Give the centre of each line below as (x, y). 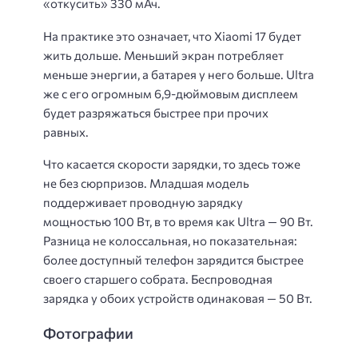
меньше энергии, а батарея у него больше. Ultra (179, 74)
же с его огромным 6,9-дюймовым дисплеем (171, 93)
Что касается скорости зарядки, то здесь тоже (172, 164)
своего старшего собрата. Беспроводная (158, 279)
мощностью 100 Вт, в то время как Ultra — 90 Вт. (178, 222)
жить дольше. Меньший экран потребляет (163, 55)
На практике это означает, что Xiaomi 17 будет (172, 36)
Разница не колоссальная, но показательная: (170, 241)
